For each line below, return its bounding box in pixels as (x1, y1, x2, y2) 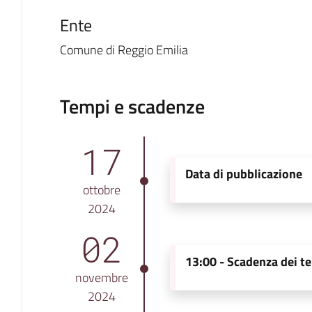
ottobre (82, 180, 120, 199)
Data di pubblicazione (185, 164, 303, 183)
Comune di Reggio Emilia (59, 40, 188, 59)
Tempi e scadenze (59, 91, 205, 121)
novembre (75, 267, 128, 287)
